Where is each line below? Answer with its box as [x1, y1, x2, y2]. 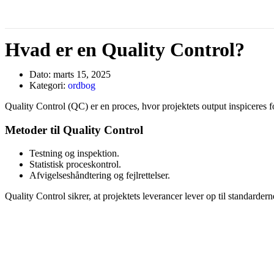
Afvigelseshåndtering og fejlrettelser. [29, 170, 170, 181]
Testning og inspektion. [29, 148, 119, 159]
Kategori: [29, 80, 65, 91]
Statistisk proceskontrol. [29, 159, 121, 170]
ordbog [68, 80, 95, 91]
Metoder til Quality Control [5, 123, 143, 136]
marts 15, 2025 [53, 69, 111, 80]
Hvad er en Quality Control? [5, 39, 245, 61]
